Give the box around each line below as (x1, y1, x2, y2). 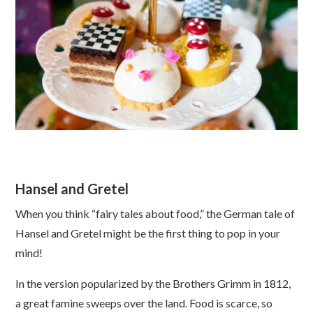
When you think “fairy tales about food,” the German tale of (15, 207, 296, 221)
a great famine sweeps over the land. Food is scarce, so (15, 296, 273, 310)
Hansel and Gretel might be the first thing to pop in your (15, 226, 281, 240)
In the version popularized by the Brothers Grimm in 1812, (15, 277, 291, 291)
